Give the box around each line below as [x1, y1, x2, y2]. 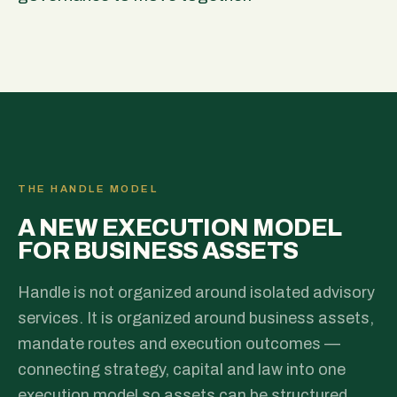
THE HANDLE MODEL [18, 183, 159, 194]
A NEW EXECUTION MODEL [18, 214, 342, 241]
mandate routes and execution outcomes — [18, 335, 340, 353]
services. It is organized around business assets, [18, 309, 374, 327]
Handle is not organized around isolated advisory [18, 284, 375, 301]
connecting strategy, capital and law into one [18, 361, 346, 378]
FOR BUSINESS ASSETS [18, 237, 299, 264]
